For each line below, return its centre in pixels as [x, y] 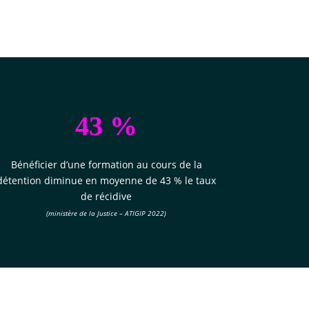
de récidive [107, 197]
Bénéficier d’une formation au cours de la [106, 165]
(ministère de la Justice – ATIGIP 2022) [107, 213]
